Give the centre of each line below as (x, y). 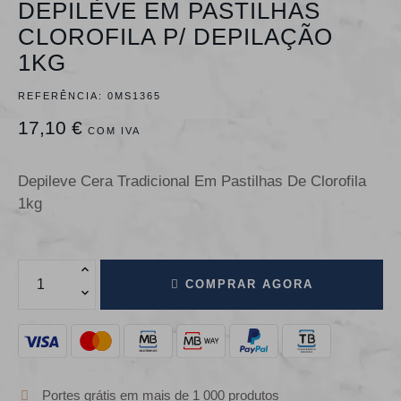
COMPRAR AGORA (249, 285)
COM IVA (114, 131)
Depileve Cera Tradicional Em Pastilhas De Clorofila (192, 182)
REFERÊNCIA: (60, 96)
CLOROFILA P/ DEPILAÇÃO (175, 37)
